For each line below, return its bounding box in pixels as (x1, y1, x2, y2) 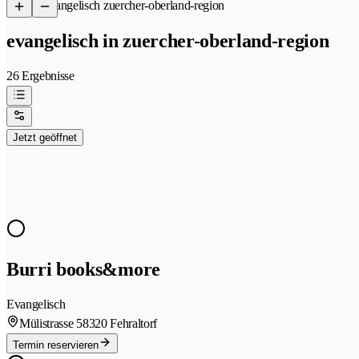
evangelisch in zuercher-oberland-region (6, 30, 329, 52)
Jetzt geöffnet (13, 131, 77, 143)
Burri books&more (6, 258, 160, 280)
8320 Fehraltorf (82, 316, 158, 330)
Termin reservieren (13, 338, 99, 351)
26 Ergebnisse (6, 68, 75, 83)
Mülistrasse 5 (19, 316, 83, 330)
